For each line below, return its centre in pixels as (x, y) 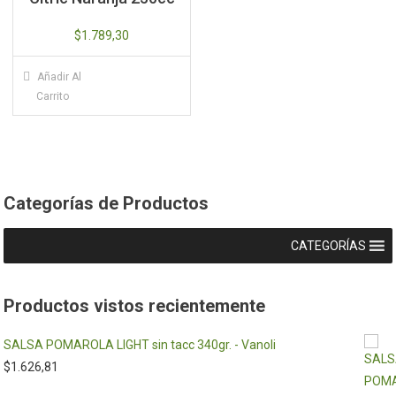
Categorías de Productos (107, 203)
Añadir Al (60, 76)
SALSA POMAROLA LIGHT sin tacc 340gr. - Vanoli (140, 345)
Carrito (52, 96)
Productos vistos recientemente (135, 306)
